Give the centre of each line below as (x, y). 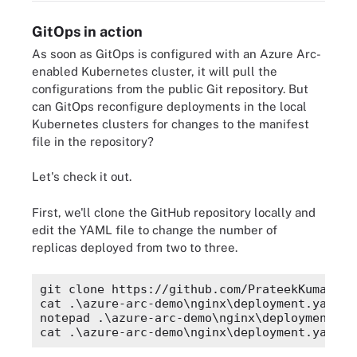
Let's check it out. (82, 177)
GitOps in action (87, 31)
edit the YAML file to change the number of (155, 229)
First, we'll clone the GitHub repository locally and (174, 212)
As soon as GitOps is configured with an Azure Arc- (177, 53)
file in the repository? (93, 141)
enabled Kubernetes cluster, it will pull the (155, 71)
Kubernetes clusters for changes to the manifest (171, 124)
